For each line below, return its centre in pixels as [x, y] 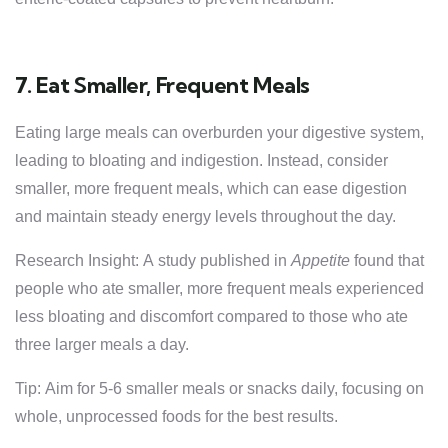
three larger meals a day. [102, 344]
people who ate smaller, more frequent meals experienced [219, 288]
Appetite [320, 260]
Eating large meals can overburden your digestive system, [219, 132]
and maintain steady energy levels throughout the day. [205, 216]
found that [387, 260]
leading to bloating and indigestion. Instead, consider [201, 160]
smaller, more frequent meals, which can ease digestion [211, 188]
